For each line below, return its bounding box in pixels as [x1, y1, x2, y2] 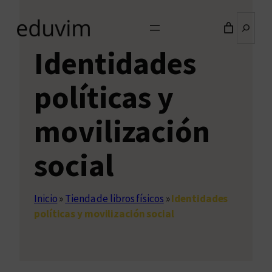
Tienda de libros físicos [65, 192, 164, 206]
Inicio [34, 192, 58, 206]
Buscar [236, 12, 268, 25]
